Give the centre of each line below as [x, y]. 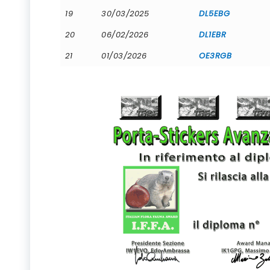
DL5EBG [214, 13]
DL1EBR [212, 34]
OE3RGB [215, 55]
